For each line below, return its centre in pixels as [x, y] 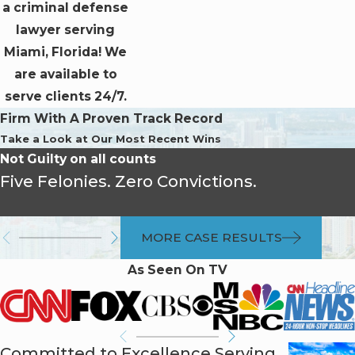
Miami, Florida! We [66, 52]
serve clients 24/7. [65, 96]
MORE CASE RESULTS [212, 238]
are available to [65, 74]
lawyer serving [66, 29]
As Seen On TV [177, 270]
